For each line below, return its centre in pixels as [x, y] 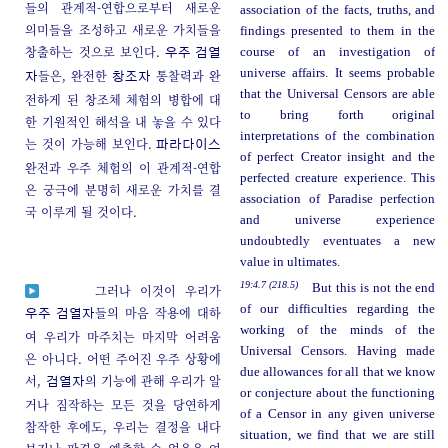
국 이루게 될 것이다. [81, 211]
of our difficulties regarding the [337, 308]
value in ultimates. [289, 261]
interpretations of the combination [337, 135]
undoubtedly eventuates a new [337, 240]
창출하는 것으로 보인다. [95, 51]
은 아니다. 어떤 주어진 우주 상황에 [123, 358]
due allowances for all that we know [337, 371]
